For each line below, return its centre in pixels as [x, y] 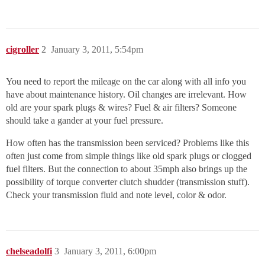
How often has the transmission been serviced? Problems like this [127, 143]
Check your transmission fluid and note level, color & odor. [116, 195]
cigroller [22, 50]
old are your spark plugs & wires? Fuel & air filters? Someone [121, 108]
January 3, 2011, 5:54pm [97, 50]
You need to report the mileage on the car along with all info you [126, 82]
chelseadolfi [29, 251]
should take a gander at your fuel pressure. [85, 121]
